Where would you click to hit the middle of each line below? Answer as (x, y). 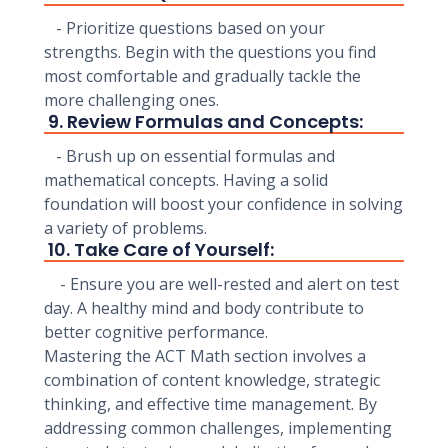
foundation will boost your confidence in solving (223, 204)
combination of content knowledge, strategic (212, 380)
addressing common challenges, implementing (218, 428)
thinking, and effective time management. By (210, 404)
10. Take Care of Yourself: (159, 249)
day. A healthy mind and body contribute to (204, 308)
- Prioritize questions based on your (184, 28)
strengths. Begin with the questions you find (210, 52)
